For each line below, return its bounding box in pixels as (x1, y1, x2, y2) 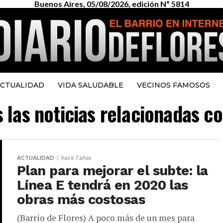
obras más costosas (17, 192, 145, 208)
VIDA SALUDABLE (57, 81, 123, 90)
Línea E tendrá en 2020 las (17, 177, 188, 193)
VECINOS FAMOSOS (136, 81, 210, 90)
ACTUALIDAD (17, 154, 54, 161)
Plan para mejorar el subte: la (17, 163, 208, 179)
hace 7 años (61, 154, 92, 161)
